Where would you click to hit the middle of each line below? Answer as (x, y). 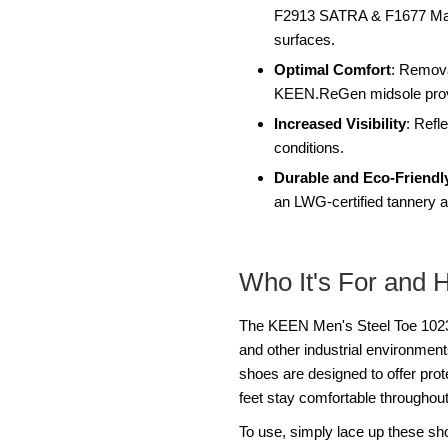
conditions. (309, 147)
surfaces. (304, 39)
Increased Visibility (340, 123)
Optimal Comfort (332, 69)
